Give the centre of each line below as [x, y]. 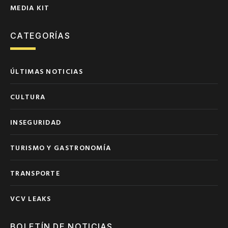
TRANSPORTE [35, 173]
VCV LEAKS [31, 198]
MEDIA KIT [30, 7]
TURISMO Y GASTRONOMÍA [61, 147]
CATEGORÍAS [40, 35]
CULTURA [28, 96]
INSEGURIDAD [36, 122]
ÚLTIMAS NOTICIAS [47, 71]
